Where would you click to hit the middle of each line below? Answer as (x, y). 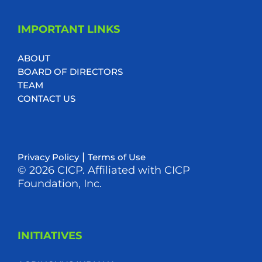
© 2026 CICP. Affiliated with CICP (104, 170)
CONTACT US (46, 98)
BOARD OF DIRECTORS (70, 71)
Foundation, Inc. (59, 183)
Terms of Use (116, 157)
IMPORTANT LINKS (68, 29)
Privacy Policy (48, 157)
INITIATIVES (49, 235)
